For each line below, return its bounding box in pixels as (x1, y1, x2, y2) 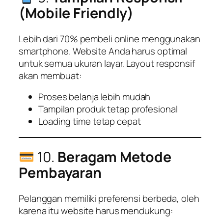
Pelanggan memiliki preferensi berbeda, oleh (19, 192, 199, 205)
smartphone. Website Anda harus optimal (19, 44, 188, 57)
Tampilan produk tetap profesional (38, 103, 178, 116)
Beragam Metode (57, 147, 171, 167)
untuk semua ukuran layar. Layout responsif (19, 56, 195, 70)
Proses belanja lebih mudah (38, 90, 151, 104)
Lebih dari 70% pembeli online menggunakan (19, 32, 200, 45)
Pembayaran (19, 163, 102, 183)
